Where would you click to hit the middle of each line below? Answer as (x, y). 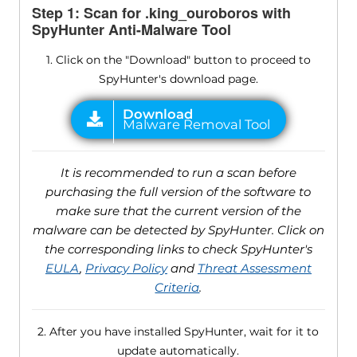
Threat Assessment (254, 268)
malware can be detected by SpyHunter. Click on (178, 229)
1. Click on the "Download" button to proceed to (178, 59)
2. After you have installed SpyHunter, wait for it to (178, 331)
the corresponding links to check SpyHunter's (178, 249)
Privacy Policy (126, 268)
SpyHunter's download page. (178, 78)
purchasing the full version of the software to (178, 191)
